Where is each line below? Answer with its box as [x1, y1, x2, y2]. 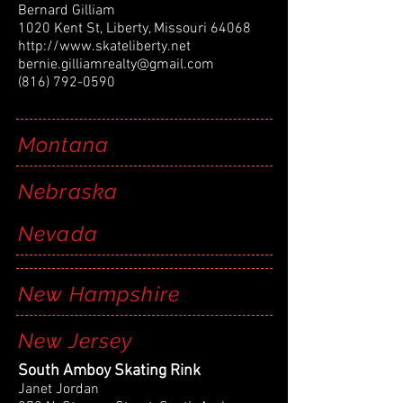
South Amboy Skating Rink [18, 362, 201, 381]
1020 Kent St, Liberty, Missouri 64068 [18, 20, 251, 38]
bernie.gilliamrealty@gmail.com [18, 56, 214, 74]
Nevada [18, 221, 98, 246]
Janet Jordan [18, 381, 99, 399]
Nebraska [18, 179, 119, 203]
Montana [18, 132, 110, 157]
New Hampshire [18, 282, 180, 306]
